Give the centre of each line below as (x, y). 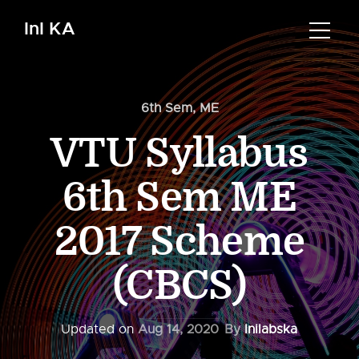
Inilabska (270, 329)
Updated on (99, 329)
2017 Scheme (179, 242)
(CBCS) (179, 286)
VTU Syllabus (179, 154)
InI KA (50, 28)
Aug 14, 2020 (178, 329)
